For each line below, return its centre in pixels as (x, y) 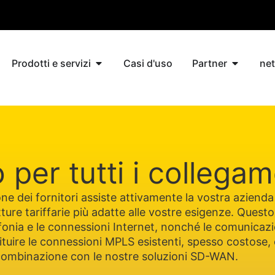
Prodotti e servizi (52, 64)
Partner (210, 64)
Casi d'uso (148, 64)
